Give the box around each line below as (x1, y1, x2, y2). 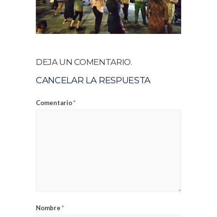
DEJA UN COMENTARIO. (36, 57, 132, 67)
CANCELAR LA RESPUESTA (36, 75, 151, 86)
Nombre (36, 203, 61, 212)
